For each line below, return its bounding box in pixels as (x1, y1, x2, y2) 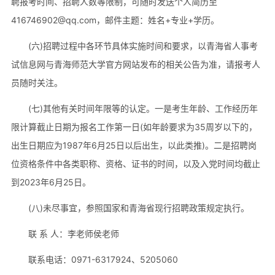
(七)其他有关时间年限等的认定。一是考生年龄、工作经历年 (28, 103, 258, 114)
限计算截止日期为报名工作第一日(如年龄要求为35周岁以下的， (10, 121, 257, 132)
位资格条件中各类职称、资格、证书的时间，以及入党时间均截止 (10, 158, 260, 169)
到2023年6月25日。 (10, 176, 91, 187)
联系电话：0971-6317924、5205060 (28, 254, 178, 265)
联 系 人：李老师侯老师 (28, 228, 119, 239)
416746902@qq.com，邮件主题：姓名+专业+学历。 (10, 14, 219, 25)
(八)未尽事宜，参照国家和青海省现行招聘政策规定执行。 (28, 202, 249, 213)
